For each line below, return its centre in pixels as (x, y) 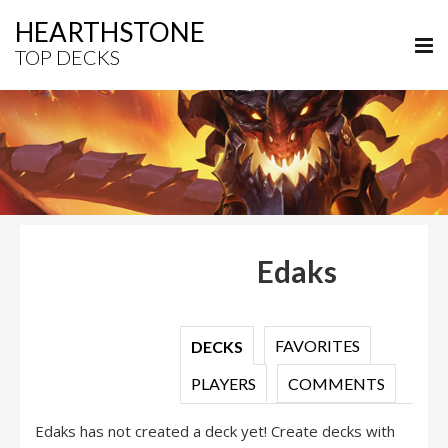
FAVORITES (317, 345)
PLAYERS (223, 383)
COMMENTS (336, 383)
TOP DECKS (67, 57)
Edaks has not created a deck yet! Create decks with (215, 431)
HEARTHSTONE (110, 32)
